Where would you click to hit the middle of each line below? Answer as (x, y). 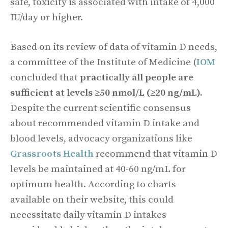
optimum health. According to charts (93, 184)
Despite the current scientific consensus (101, 108)
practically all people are (137, 78)
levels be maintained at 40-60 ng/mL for (98, 169)
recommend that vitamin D (155, 154)
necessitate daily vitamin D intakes (88, 215)
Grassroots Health (52, 154)
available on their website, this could (92, 200)
